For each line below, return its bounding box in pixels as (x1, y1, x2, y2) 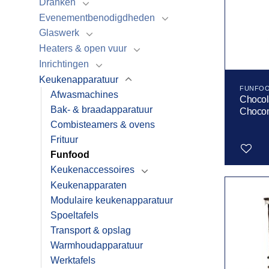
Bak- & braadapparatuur (50, 104, 153, 115)
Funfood (50, 150, 89, 160)
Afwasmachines (50, 89, 118, 100)
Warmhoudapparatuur (50, 240, 143, 251)
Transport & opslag (50, 225, 131, 236)
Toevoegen (221, 183, 253, 190)
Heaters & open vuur (39, 43, 127, 54)
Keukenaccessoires (50, 165, 134, 175)
